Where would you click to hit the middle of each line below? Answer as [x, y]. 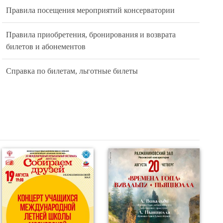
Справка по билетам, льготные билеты [72, 69]
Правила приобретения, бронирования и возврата [91, 32]
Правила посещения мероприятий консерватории [91, 8]
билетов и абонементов [46, 44]
